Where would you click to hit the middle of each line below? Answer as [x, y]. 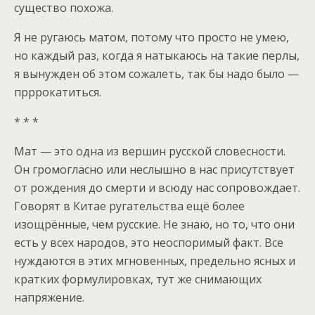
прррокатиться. [58, 92]
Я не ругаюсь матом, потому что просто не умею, [152, 37]
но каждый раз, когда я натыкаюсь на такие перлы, [157, 55]
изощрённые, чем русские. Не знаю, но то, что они [154, 224]
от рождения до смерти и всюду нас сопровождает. [157, 187]
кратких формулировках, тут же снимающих [138, 279]
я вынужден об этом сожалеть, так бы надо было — [156, 73]
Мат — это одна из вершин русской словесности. [150, 151]
